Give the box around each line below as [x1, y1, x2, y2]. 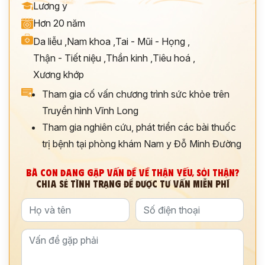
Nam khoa [67, 35, 111, 47]
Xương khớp [33, 69, 84, 80]
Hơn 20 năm [33, 17, 85, 29]
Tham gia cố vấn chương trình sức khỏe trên [42, 88, 230, 100]
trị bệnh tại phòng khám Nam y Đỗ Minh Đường [42, 138, 241, 150]
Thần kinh [106, 52, 148, 64]
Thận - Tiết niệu [33, 52, 101, 64]
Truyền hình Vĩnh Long [42, 105, 138, 117]
